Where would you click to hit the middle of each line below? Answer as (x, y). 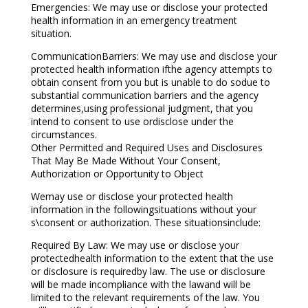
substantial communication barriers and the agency (144, 96)
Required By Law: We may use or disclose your (135, 245)
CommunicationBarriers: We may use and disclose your (154, 56)
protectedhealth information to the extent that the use (152, 258)
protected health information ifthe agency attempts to (151, 69)
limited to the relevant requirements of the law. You (145, 298)
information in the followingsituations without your (143, 210)
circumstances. (64, 135)
